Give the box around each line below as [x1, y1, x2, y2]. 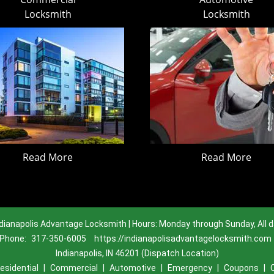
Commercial [50, 263, 98, 273]
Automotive [109, 263, 156, 273]
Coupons [223, 263, 259, 273]
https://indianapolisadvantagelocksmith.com [94, 234, 272, 243]
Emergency [167, 263, 212, 273]
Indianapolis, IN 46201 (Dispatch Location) [55, 248, 219, 258]
